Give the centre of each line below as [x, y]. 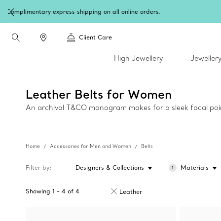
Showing [38, 191]
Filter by [37, 167]
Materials [194, 167]
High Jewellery [138, 58]
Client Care [95, 37]
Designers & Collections [110, 167]
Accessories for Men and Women [91, 146]
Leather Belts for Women [99, 94]
